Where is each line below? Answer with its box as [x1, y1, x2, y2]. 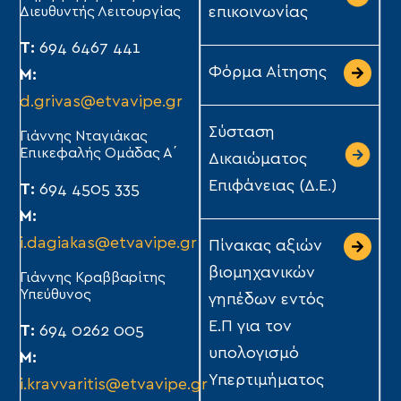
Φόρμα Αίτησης [209, 64, 327, 81]
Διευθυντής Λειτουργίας [20, 4, 182, 19]
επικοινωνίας [209, 4, 308, 21]
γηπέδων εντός [209, 292, 324, 309]
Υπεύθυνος [20, 287, 92, 303]
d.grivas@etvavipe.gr [20, 93, 183, 110]
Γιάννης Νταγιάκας [20, 128, 149, 143]
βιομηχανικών [209, 265, 315, 282]
